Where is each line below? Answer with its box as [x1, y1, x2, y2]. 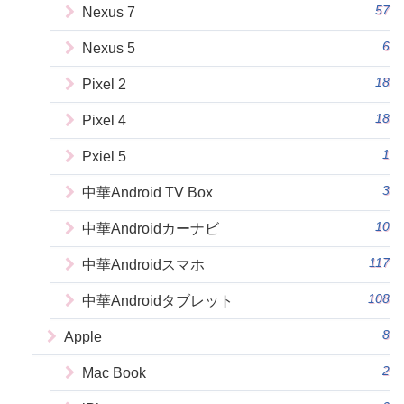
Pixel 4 [82, 113, 126, 129]
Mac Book [82, 365, 146, 381]
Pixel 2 [82, 77, 126, 93]
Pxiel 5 [82, 149, 126, 165]
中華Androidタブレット [82, 293, 234, 309]
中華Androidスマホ [82, 257, 205, 273]
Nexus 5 [82, 41, 135, 57]
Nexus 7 [82, 5, 135, 21]
